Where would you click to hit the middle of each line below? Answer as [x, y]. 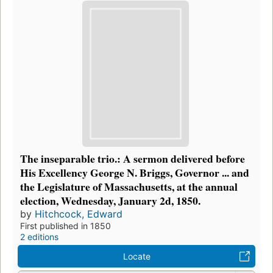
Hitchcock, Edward [79, 214]
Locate [136, 256]
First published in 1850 [66, 225]
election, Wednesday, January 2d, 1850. [110, 200]
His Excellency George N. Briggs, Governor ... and [135, 172]
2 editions [39, 236]
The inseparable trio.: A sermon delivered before [133, 158]
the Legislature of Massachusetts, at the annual [129, 186]
